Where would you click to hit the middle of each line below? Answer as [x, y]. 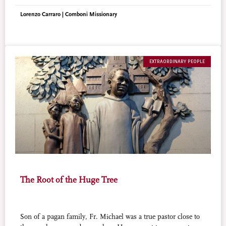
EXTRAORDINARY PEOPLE [177, 61]
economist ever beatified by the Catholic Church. [92, 8]
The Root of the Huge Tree [69, 180]
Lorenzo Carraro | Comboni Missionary [69, 14]
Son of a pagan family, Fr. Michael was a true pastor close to [110, 217]
